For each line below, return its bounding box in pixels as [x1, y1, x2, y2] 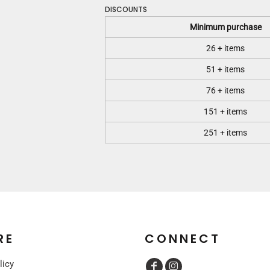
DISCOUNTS [105, 4, 147, 14]
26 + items [206, 43, 245, 53]
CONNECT [145, 230, 221, 247]
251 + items [204, 128, 247, 137]
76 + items [206, 86, 245, 95]
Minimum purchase [189, 22, 262, 32]
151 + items [204, 107, 247, 116]
